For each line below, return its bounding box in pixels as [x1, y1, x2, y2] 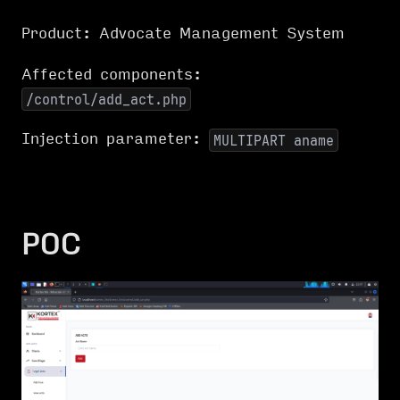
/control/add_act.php [26, 89, 187, 109]
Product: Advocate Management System [21, 25, 345, 42]
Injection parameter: [21, 130, 209, 148]
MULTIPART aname [213, 130, 334, 150]
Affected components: [21, 66, 202, 83]
